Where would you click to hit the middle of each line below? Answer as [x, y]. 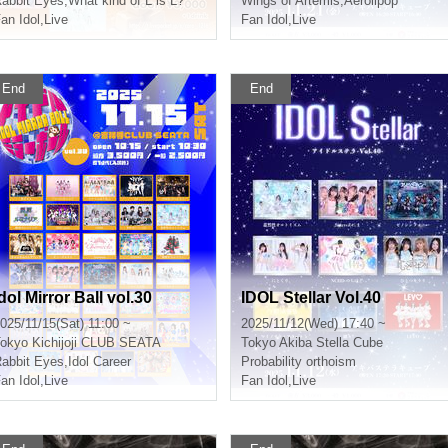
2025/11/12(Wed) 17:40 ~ [313, 323]
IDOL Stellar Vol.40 [311, 297]
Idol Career [99, 361]
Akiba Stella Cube [331, 342]
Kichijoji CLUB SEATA [96, 342]
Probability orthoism [298, 361]
